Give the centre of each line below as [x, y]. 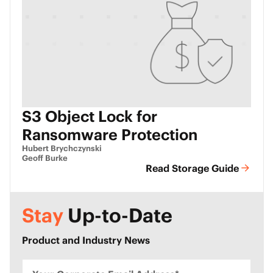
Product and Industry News [86, 240]
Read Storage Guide [192, 168]
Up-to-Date [118, 216]
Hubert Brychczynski [62, 148]
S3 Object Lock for [90, 116]
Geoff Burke [45, 158]
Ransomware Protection [110, 134]
